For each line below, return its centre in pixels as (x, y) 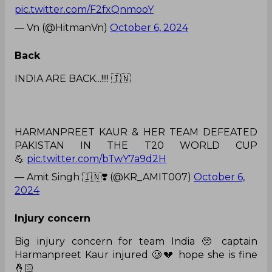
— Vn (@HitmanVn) (62, 27)
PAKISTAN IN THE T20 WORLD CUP (136, 145)
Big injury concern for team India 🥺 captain (136, 241)
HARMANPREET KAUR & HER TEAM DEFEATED (136, 132)
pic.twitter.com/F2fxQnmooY (84, 9)
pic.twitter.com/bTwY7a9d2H (97, 158)
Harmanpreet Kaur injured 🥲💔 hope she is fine (136, 254)
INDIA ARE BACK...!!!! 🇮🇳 (73, 78)
